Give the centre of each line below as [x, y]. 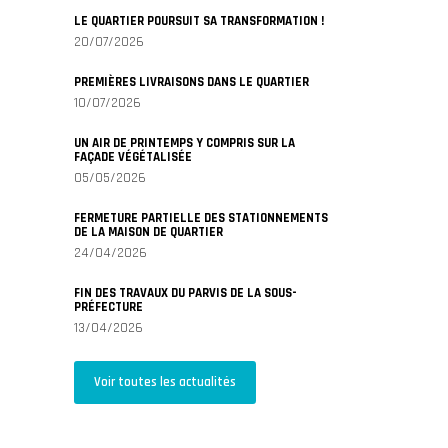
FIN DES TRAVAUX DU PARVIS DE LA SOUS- [185, 292]
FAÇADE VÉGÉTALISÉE [133, 156]
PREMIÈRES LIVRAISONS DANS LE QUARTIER [191, 81]
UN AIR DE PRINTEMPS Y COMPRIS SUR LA [184, 142]
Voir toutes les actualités [165, 381]
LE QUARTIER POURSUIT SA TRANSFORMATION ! [199, 20]
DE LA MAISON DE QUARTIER [148, 231]
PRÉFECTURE [108, 306]
